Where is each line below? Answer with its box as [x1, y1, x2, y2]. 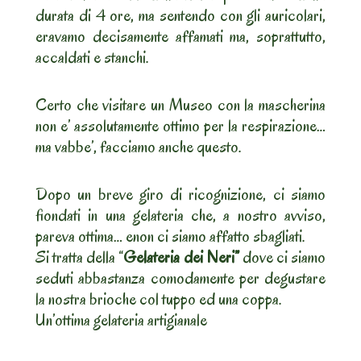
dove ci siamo [239, 245, 326, 268]
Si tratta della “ [35, 245, 124, 268]
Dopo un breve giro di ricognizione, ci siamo [35, 182, 326, 205]
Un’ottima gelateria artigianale [35, 308, 207, 331]
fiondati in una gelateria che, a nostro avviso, [35, 203, 326, 226]
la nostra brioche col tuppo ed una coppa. [35, 287, 282, 310]
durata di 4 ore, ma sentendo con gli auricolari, [35, 3, 326, 27]
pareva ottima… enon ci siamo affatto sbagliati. [35, 224, 305, 247]
